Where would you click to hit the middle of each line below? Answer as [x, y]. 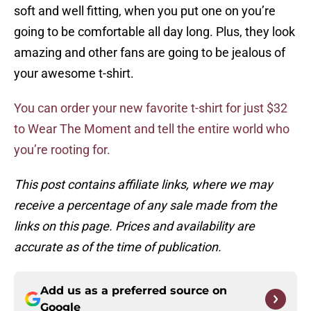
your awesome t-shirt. [74, 74]
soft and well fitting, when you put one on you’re [145, 11]
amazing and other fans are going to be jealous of [150, 53]
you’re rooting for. [62, 150]
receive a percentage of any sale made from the [145, 205]
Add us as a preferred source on [134, 291]
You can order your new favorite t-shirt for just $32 [151, 108]
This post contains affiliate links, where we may [143, 185]
